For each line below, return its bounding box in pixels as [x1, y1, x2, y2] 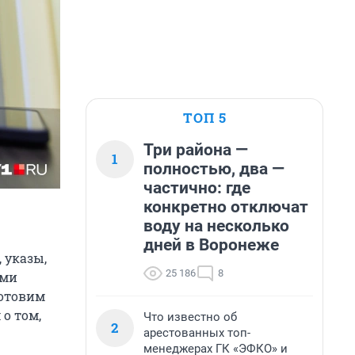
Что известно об [143, 310, 237, 324]
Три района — [143, 140, 248, 159]
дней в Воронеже [143, 235, 279, 254]
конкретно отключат [143, 197, 308, 216]
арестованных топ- [143, 326, 250, 340]
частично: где [143, 178, 250, 197]
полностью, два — [143, 159, 284, 178]
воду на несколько [143, 216, 289, 235]
